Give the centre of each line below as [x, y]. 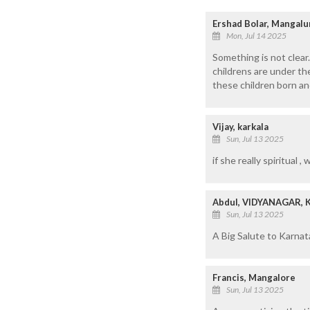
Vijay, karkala [240, 126]
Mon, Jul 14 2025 [256, 35]
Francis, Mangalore [254, 277]
